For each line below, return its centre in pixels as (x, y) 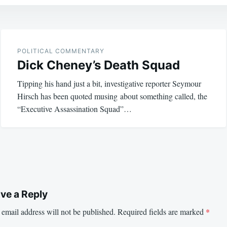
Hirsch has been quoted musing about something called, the (112, 96)
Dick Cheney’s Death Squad (99, 65)
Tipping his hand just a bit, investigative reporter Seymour (109, 83)
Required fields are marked (162, 211)
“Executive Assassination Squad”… (74, 109)
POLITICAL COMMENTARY (61, 51)
